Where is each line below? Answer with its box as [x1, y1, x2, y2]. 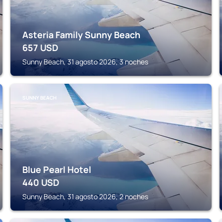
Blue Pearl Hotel [22, 164, 92, 175]
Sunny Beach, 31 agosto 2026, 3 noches [22, 57, 149, 66]
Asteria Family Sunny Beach [22, 29, 141, 41]
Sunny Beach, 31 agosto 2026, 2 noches [22, 192, 149, 201]
